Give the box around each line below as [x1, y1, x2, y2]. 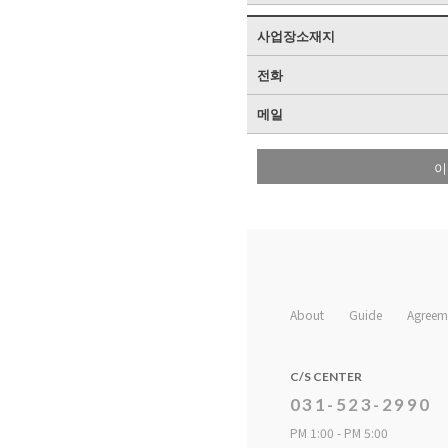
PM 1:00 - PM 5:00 [289, 423, 388, 441]
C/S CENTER [289, 368, 362, 384]
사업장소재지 [257, 26, 335, 45]
